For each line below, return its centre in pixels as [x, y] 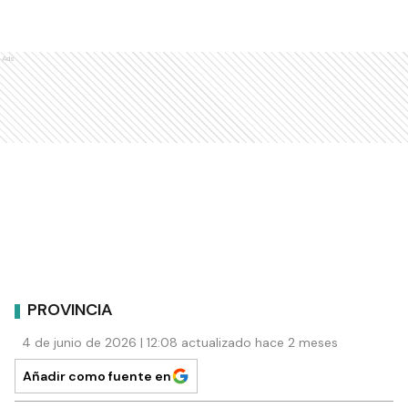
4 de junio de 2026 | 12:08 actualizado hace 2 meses [180, 342]
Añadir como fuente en [97, 376]
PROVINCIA [70, 310]
